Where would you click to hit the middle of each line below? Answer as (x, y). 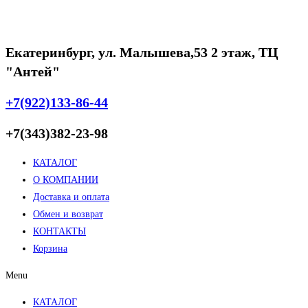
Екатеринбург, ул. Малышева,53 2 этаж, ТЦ (142, 53)
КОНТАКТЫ (59, 232)
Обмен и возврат (68, 214)
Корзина (50, 249)
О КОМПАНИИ (66, 180)
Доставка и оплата (71, 197)
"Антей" (33, 72)
